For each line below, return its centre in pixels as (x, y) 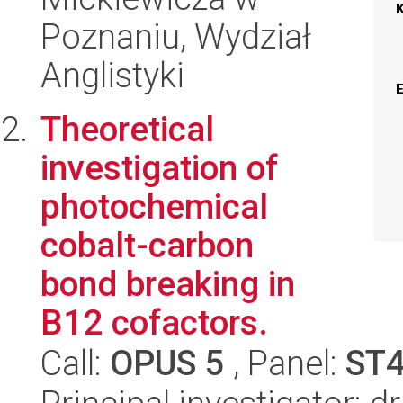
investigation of (159, 168)
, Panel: (285, 363)
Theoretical (127, 129)
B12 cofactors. (154, 322)
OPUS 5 (167, 363)
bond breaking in (168, 284)
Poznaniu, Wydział (176, 36)
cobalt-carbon (147, 245)
